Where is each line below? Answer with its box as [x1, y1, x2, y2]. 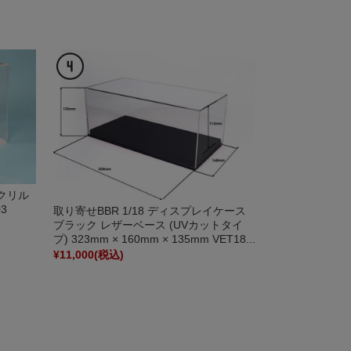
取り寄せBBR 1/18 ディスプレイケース [52, 204, 246, 217]
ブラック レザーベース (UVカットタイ [52, 218, 243, 231]
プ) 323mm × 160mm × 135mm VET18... [52, 232, 255, 245]
